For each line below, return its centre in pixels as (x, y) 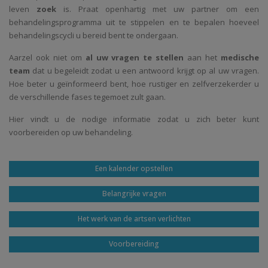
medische (240, 58)
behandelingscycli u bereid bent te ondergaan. (94, 36)
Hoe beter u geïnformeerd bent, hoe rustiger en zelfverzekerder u (134, 84)
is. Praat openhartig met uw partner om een (161, 9)
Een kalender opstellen (134, 169)
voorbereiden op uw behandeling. (71, 133)
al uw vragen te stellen (133, 58)
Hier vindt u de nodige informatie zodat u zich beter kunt (134, 119)
